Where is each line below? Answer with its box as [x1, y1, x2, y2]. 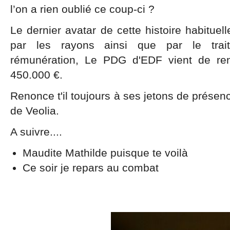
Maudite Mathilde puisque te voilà [23, 147, 191, 159]
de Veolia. [10, 105, 59, 117]
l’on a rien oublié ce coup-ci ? [10, 3, 155, 15]
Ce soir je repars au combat [23, 162, 159, 174]
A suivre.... [10, 126, 62, 138]
